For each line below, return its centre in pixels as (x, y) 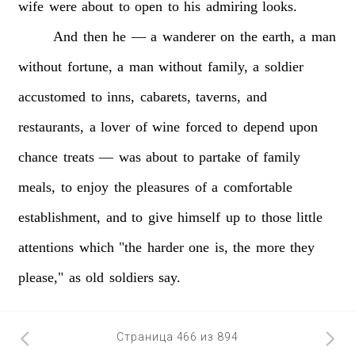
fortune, (90, 66)
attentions (46, 247)
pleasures (163, 187)
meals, (37, 187)
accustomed (52, 96)
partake (220, 157)
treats (78, 157)
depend (263, 126)
